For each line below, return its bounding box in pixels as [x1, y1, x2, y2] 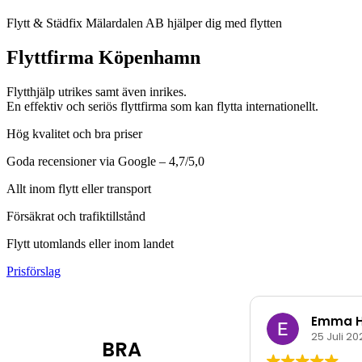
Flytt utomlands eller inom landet [6, 236, 174, 250]
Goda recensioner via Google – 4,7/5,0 [6, 154, 204, 168]
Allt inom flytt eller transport [6, 181, 151, 196]
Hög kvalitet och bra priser [6, 126, 142, 141]
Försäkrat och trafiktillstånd [6, 208, 145, 223]
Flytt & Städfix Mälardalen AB [6, 16, 164, 30]
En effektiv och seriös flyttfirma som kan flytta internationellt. [6, 99, 318, 113]
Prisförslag [6, 263, 61, 278]
